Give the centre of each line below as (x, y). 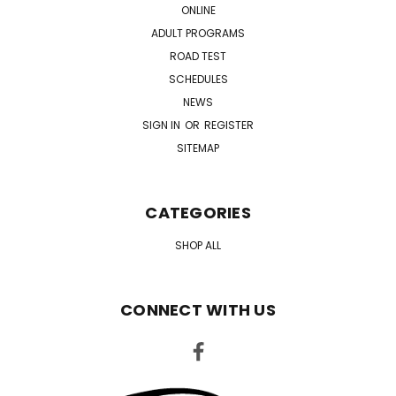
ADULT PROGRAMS (198, 34)
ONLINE (198, 11)
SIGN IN (163, 126)
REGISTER (229, 126)
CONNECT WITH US (198, 310)
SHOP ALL (198, 246)
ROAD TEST (198, 57)
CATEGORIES (198, 213)
